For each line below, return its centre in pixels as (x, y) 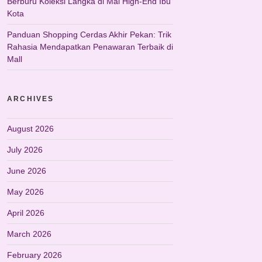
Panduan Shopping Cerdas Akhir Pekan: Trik (89, 35)
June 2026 (27, 171)
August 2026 (30, 129)
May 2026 (25, 192)
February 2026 (35, 255)
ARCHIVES (31, 99)
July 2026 (25, 150)
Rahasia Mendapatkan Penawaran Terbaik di (90, 47)
